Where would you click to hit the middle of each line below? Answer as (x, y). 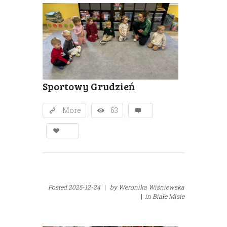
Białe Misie (168, 196)
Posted (58, 187)
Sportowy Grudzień (89, 86)
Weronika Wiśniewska (152, 187)
